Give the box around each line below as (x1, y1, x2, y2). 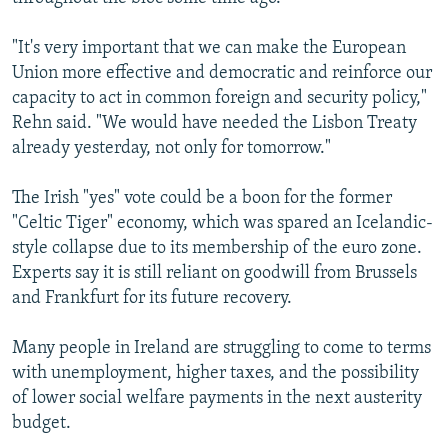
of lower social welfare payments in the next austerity (12, 389, 422, 409)
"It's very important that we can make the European (12, 39, 406, 59)
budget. (12, 414, 71, 434)
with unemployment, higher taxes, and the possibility (12, 364, 419, 384)
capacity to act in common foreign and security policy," (12, 89, 427, 109)
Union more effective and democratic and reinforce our (12, 64, 432, 84)
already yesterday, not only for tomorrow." (12, 139, 331, 159)
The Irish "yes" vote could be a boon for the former (12, 189, 392, 209)
